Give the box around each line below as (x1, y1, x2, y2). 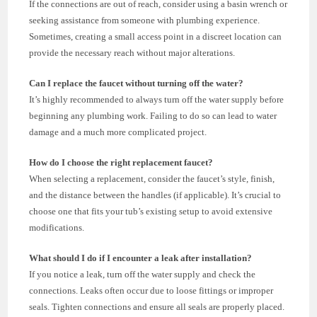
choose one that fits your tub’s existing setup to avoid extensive (29, 205, 273, 217)
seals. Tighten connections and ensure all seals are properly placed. (29, 301, 285, 312)
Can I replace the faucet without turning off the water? (29, 77, 244, 88)
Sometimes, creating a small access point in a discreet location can (29, 30, 282, 42)
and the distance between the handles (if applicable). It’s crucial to (29, 189, 282, 200)
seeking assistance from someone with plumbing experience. (29, 14, 260, 25)
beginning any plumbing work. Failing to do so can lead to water (29, 110, 277, 121)
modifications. (29, 221, 85, 233)
